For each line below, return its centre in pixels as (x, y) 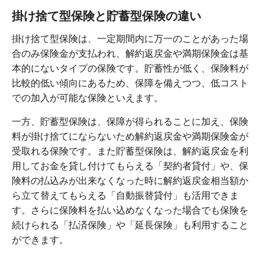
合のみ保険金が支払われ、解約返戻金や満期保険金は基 (130, 54)
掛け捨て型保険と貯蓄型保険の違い (106, 16)
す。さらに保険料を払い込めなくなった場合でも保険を (130, 211)
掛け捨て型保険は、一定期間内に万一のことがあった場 (130, 39)
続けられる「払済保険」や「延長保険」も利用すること (130, 225)
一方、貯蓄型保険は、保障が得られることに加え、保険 (130, 122)
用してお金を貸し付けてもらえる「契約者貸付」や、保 (130, 166)
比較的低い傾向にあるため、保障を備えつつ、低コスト (130, 83)
